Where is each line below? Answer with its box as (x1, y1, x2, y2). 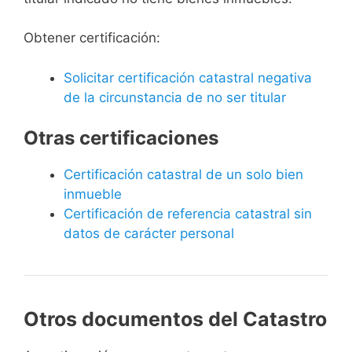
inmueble (64, 186, 122, 203)
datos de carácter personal (64, 225, 234, 242)
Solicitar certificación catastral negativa (64, 69, 312, 86)
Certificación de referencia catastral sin (64, 206, 312, 222)
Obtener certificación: (24, 30, 160, 46)
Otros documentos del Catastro (24, 307, 327, 332)
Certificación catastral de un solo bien (64, 167, 303, 183)
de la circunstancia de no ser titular (64, 89, 286, 105)
